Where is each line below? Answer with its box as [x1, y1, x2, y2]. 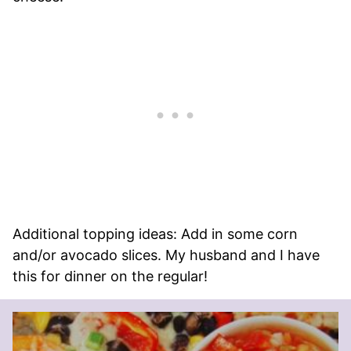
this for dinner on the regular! [13, 268, 208, 285]
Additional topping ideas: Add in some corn [13, 226, 298, 243]
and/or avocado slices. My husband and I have [13, 247, 320, 264]
